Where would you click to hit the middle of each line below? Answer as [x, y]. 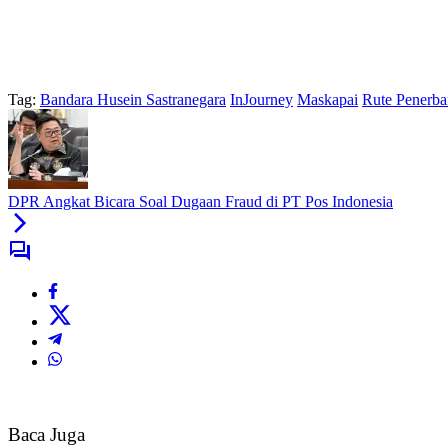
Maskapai [327, 100]
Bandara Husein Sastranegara [133, 100]
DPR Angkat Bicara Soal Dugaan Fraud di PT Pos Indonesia [200, 202]
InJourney [261, 100]
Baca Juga [46, 435]
